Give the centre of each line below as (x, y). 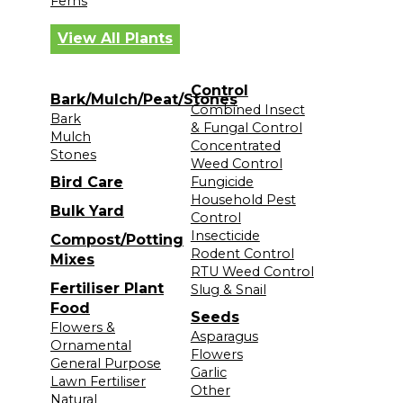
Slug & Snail (228, 289)
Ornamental (91, 345)
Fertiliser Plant (107, 288)
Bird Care (87, 182)
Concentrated (235, 145)
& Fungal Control (246, 127)
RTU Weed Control (252, 271)
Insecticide (225, 235)
